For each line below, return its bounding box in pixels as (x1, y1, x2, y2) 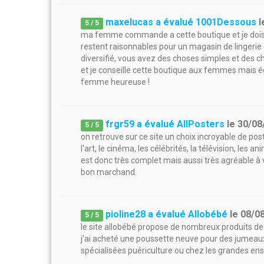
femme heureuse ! (81, 77, 150, 87)
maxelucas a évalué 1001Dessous (105, 16, 257, 28)
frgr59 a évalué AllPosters (105, 118, 225, 130)
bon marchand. (81, 167, 137, 177)
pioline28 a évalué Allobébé (105, 209, 228, 220)
